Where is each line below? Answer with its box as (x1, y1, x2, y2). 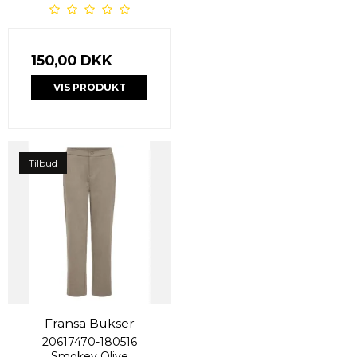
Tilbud (29, 156, 57, 169)
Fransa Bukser (44, 315, 135, 331)
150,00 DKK (31, 51, 112, 69)
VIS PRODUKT (53, 80, 126, 93)
